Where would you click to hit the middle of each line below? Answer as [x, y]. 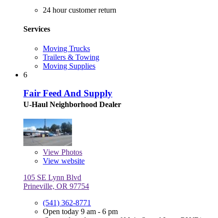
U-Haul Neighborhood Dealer [72, 105]
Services [37, 29]
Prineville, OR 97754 [56, 186]
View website [64, 161]
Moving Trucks [66, 48]
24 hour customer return [80, 10]
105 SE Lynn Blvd [52, 178]
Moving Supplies [69, 66]
